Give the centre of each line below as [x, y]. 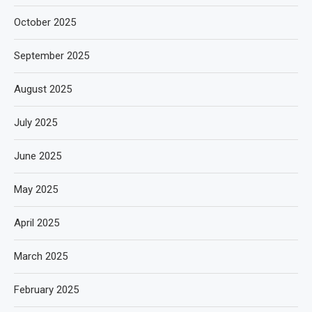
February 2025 [46, 289]
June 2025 [38, 156]
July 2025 [36, 122]
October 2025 [45, 22]
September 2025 [52, 55]
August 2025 [43, 89]
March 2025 [41, 256]
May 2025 [36, 189]
